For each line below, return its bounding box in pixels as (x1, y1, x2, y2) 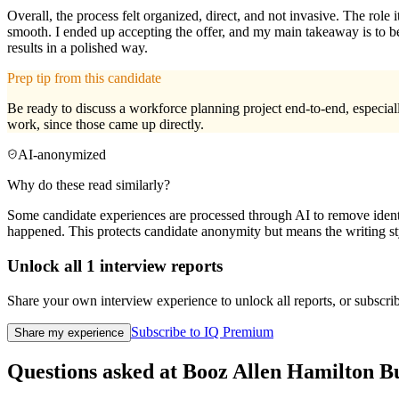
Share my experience (14, 325, 124, 339)
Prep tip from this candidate (7, 70, 161, 86)
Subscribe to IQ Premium (131, 323, 273, 339)
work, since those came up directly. (7, 117, 204, 133)
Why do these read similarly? (7, 177, 170, 193)
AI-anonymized (18, 147, 106, 163)
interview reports (95, 256, 223, 276)
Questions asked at (7, 359, 183, 383)
